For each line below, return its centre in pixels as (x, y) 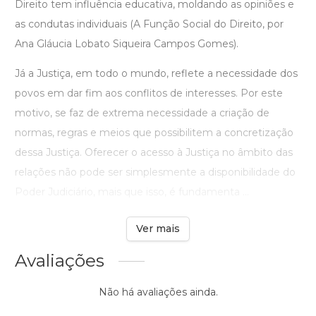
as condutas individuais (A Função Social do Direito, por (149, 24)
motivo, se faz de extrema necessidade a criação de (142, 113)
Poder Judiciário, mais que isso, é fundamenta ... (132, 192)
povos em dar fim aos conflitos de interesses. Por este (149, 93)
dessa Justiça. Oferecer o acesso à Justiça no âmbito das (154, 153)
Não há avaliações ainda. (158, 292)
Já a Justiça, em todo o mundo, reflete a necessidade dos (156, 74)
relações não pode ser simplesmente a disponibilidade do (155, 172)
